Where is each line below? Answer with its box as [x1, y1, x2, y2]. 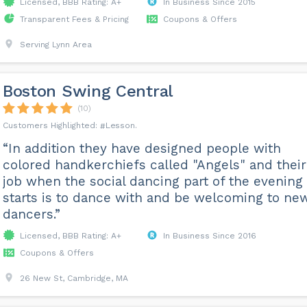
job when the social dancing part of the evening [2, 173, 303, 189]
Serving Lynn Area [19, 40, 92, 49]
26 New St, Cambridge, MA [19, 273, 128, 283]
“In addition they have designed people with [2, 140, 281, 156]
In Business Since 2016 [162, 231, 256, 241]
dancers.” [2, 206, 60, 222]
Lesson [105, 121, 135, 130]
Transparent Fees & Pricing [19, 14, 129, 24]
